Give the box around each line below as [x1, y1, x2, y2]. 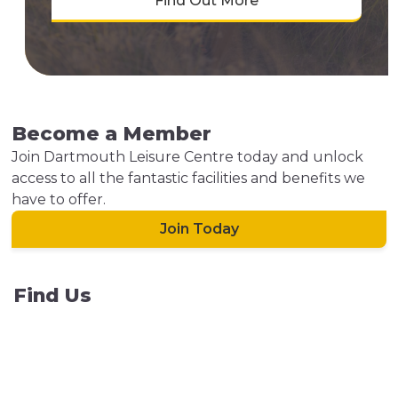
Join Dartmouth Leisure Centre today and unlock [12, 148, 364, 166]
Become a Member [12, 122, 212, 147]
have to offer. [12, 191, 107, 209]
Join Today [159, 220, 239, 238]
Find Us [13, 283, 92, 307]
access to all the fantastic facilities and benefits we [12, 170, 366, 187]
